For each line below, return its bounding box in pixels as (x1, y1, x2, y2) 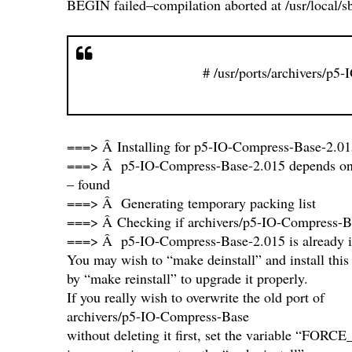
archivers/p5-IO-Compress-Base (66, 306, 249, 326)
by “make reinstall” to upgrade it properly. (66, 269, 308, 288)
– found (66, 174, 110, 194)
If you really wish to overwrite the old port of (66, 288, 324, 307)
